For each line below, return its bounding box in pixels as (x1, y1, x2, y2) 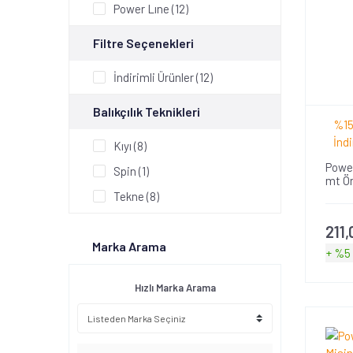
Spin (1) (113, 164, 149, 178)
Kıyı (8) (113, 139, 147, 153)
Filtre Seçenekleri (93, 35, 194, 50)
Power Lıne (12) (113, 2, 188, 16)
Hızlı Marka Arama (134, 281, 216, 294)
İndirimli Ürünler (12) (113, 70, 213, 84)
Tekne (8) (113, 189, 159, 203)
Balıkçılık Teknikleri (93, 104, 200, 119)
